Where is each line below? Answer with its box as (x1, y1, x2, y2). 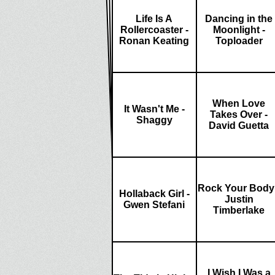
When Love (212, 98, 265, 109)
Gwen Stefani (123, 199, 185, 210)
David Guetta (209, 120, 269, 131)
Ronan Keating (119, 36, 189, 46)
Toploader (215, 36, 263, 46)
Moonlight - (212, 25, 265, 35)
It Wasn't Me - (123, 104, 185, 114)
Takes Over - (210, 109, 268, 120)
